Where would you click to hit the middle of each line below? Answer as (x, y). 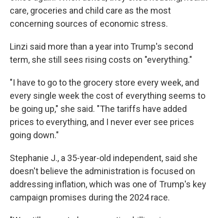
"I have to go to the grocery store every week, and (104, 82)
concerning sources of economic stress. (89, 24)
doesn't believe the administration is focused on (102, 171)
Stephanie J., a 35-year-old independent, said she (104, 158)
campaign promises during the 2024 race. (90, 197)
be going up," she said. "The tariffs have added (98, 109)
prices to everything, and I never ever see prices (102, 122)
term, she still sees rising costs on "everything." (101, 60)
